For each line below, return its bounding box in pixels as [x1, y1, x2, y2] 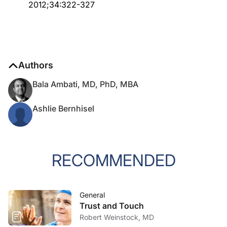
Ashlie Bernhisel [32, 103, 94, 113]
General [80, 191, 105, 199]
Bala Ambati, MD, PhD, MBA [32, 79, 138, 89]
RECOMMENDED [51, 150, 176, 170]
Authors [18, 60, 53, 70]
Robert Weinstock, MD [80, 213, 154, 221]
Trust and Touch [80, 201, 144, 211]
